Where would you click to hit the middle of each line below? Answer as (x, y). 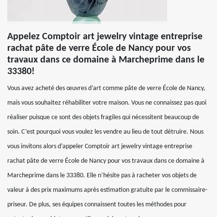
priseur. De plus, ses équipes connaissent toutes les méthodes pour (97, 205)
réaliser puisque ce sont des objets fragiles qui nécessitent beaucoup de (103, 117)
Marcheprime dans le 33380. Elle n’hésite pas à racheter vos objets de (102, 176)
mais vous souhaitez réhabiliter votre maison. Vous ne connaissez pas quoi (107, 103)
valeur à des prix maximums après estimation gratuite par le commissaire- (107, 190)
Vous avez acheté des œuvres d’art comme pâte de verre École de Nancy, (106, 88)
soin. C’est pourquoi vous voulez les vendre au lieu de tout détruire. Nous (105, 132)
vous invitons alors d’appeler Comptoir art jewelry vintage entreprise (100, 147)
